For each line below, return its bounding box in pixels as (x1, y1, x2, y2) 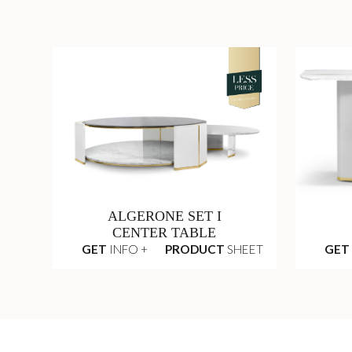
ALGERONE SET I (107, 208, 222, 225)
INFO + (107, 242, 148, 257)
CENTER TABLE (112, 225, 217, 241)
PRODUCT (164, 242, 225, 257)
